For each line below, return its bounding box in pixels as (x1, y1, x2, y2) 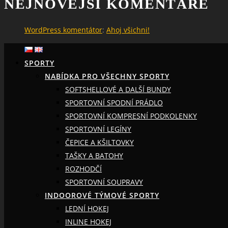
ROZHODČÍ (65, 163, 102, 174)
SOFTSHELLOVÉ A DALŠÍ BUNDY (65, 84, 171, 94)
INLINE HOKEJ (65, 216, 111, 226)
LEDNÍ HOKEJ (65, 203, 109, 213)
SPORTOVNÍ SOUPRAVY (65, 177, 143, 187)
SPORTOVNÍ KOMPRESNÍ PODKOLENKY (65, 110, 197, 121)
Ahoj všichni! (106, 24, 150, 35)
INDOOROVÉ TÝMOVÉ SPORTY (45, 190, 159, 200)
